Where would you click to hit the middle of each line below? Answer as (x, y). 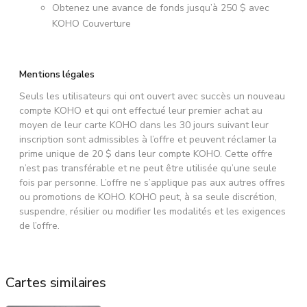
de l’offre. (39, 226)
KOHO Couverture (91, 24)
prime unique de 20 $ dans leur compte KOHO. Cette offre (146, 154)
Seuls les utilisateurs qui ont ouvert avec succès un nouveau (152, 97)
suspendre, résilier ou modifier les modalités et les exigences (152, 212)
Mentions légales (57, 75)
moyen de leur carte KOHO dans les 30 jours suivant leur (144, 125)
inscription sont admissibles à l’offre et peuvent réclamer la (148, 140)
